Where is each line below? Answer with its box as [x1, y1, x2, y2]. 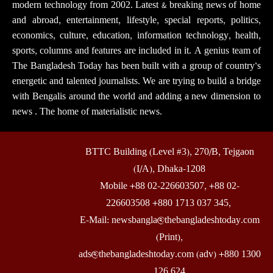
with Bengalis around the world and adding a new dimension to [12, 90, 261, 102]
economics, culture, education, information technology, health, [12, 29, 261, 41]
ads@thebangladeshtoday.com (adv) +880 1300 [78, 248, 261, 260]
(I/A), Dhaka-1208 [133, 163, 205, 175]
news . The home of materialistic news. [12, 105, 162, 118]
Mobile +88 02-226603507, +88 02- [99, 180, 239, 192]
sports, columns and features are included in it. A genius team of [12, 44, 261, 57]
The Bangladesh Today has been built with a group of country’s [12, 60, 261, 72]
